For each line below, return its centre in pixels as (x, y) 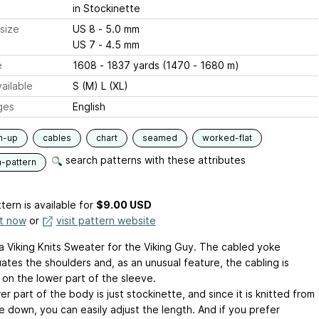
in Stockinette (106, 8)
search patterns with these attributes (154, 160)
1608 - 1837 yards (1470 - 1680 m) (156, 65)
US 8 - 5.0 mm (119, 29)
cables (57, 138)
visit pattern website (106, 220)
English (89, 106)
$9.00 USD (124, 205)
